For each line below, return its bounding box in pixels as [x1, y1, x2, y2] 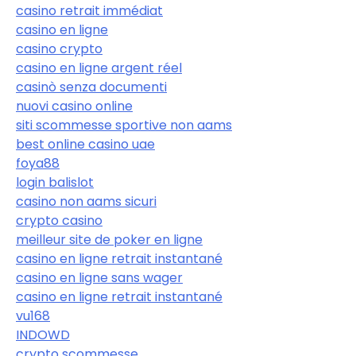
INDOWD [16, 326, 70, 345]
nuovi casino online [16, 97, 133, 116]
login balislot [16, 173, 94, 192]
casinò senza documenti [16, 78, 167, 97]
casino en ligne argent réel [16, 59, 182, 78]
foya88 [16, 154, 60, 173]
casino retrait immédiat [16, 2, 163, 21]
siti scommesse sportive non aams [16, 116, 232, 135]
